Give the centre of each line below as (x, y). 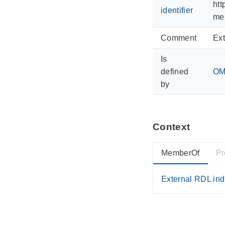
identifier (177, 10)
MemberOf (181, 153)
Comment (179, 38)
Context (172, 127)
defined (175, 71)
